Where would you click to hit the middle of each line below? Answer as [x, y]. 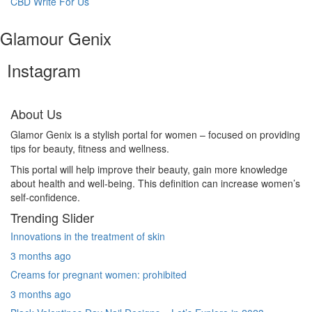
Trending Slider [52, 217]
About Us [36, 113]
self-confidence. [45, 197]
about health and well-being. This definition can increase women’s [155, 183]
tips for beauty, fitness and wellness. [90, 148]
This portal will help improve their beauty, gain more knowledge [149, 169]
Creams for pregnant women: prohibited [99, 274]
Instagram [44, 70]
